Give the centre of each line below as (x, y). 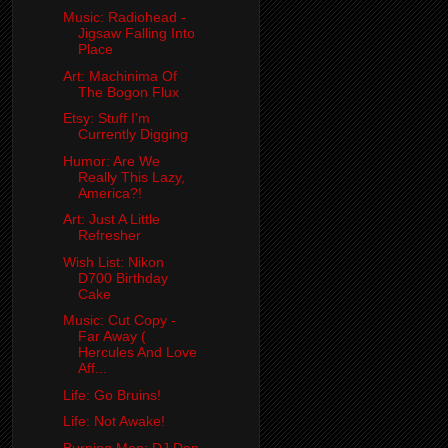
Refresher (109, 235)
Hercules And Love (137, 352)
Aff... (92, 368)
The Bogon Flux (128, 91)
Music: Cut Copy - (119, 320)
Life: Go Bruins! (111, 394)
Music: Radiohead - (124, 17)
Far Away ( (111, 336)
